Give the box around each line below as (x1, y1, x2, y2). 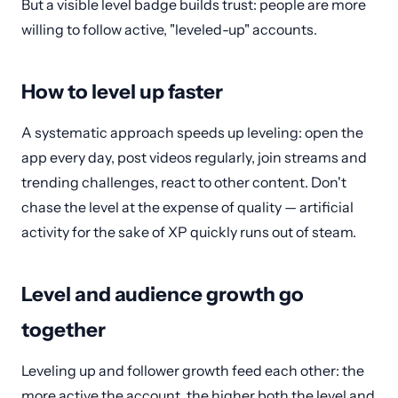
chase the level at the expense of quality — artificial (21, 197, 354, 216)
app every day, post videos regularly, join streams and (21, 147, 367, 166)
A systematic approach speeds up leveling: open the (21, 123, 363, 141)
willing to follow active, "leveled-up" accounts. (21, 20, 317, 38)
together (21, 316, 106, 342)
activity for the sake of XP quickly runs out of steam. (21, 222, 356, 241)
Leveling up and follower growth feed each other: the (21, 361, 364, 379)
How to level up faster (21, 78, 223, 104)
